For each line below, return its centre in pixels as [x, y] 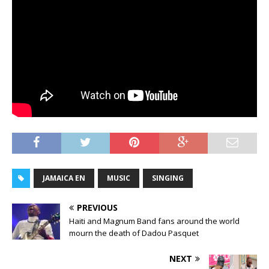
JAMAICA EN [64, 178]
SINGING [168, 178]
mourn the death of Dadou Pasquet [134, 233]
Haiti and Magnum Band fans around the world [154, 221]
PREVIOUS [97, 207]
